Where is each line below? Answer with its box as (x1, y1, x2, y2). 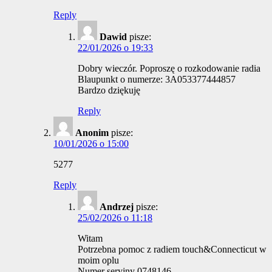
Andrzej (100, 202, 134, 212)
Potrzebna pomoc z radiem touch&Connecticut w (78, 244, 267, 255)
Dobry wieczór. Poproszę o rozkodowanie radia (78, 63, 260, 74)
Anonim (75, 127, 109, 138)
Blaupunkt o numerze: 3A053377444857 (78, 74, 236, 85)
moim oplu (78, 255, 119, 266)
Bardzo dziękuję (78, 85, 140, 96)
